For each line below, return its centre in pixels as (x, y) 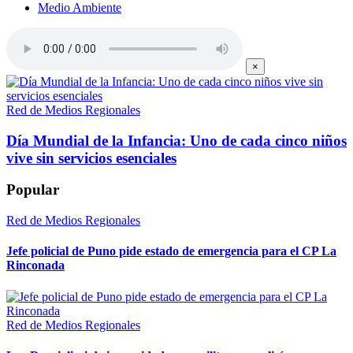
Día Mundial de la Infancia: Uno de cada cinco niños (176, 140)
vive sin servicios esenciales (91, 158)
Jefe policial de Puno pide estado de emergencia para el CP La (171, 251)
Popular (33, 190)
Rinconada (35, 266)
